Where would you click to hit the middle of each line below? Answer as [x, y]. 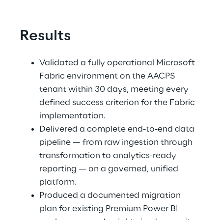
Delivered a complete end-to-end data [118, 129]
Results [45, 36]
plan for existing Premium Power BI [110, 209]
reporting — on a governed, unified [110, 169]
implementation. [73, 116]
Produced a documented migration [111, 195]
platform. [59, 182]
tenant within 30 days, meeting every [115, 89]
